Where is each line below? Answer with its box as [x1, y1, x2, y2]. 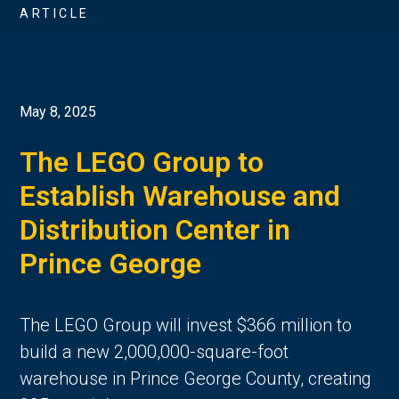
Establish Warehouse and [20, 178, 341, 213]
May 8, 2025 [20, 102, 97, 120]
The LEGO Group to [20, 144, 265, 179]
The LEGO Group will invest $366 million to [20, 313, 353, 336]
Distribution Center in [20, 212, 291, 247]
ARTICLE [20, 6, 90, 21]
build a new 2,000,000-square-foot [20, 340, 289, 362]
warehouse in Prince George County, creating [20, 367, 372, 389]
